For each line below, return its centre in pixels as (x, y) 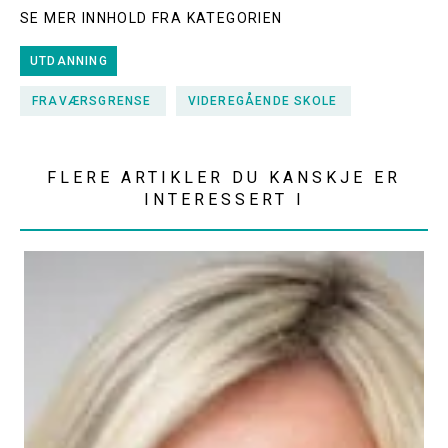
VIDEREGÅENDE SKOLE (262, 101)
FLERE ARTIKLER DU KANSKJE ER (224, 177)
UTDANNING (69, 61)
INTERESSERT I (224, 199)
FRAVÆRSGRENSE (92, 101)
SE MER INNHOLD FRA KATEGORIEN (151, 18)
